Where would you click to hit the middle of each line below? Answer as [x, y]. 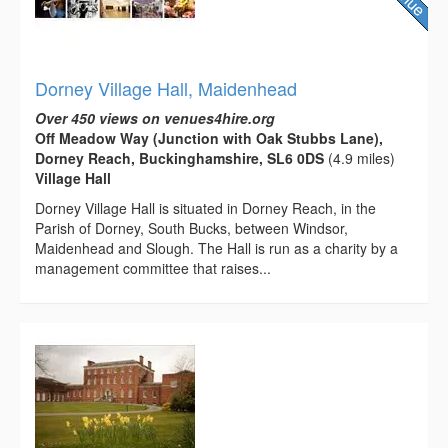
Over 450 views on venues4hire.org [155, 117]
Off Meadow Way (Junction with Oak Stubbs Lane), [209, 137]
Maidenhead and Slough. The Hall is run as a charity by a [216, 247]
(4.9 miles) [359, 157]
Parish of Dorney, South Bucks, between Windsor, [191, 227]
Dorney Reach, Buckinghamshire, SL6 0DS [179, 157]
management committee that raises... [153, 267]
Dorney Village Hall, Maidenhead [166, 87]
